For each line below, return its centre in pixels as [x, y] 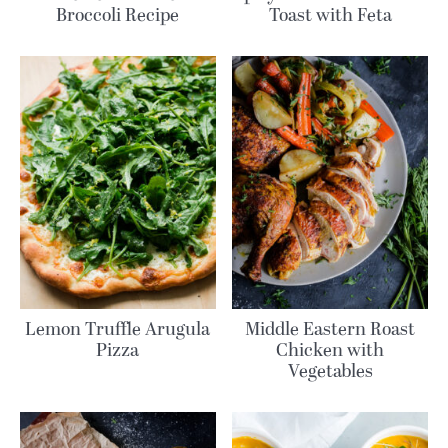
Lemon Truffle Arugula [118, 330]
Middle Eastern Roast [330, 330]
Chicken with [330, 351]
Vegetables [330, 372]
